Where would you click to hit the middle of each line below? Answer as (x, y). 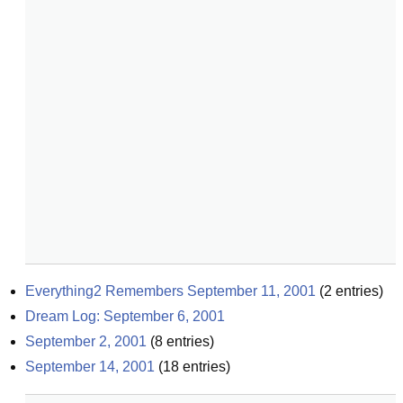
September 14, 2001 (90, 367)
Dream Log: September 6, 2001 (125, 316)
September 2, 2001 (86, 341)
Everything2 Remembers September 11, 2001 (170, 291)
